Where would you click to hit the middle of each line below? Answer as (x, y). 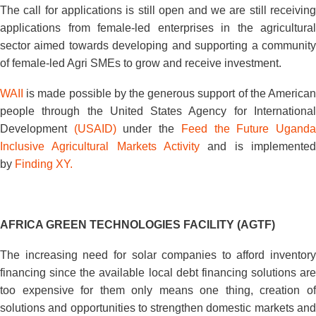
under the (148, 129)
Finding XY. (44, 164)
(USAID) (95, 129)
